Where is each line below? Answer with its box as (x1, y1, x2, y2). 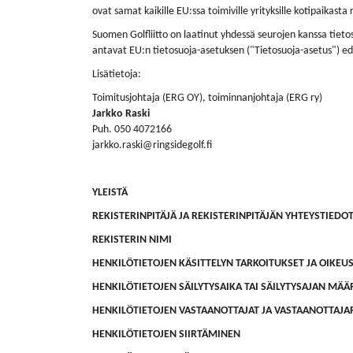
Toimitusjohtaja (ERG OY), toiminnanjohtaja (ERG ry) (92, 92, 322, 104)
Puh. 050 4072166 (92, 124, 172, 136)
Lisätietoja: (92, 69, 141, 80)
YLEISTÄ (92, 187, 128, 199)
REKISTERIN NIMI (92, 234, 172, 246)
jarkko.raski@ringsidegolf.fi (92, 139, 212, 151)
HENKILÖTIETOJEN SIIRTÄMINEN (92, 329, 240, 340)
